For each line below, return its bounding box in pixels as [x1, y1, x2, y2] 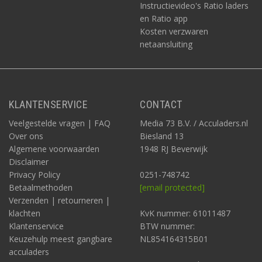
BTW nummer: [140, 220, 195, 232]
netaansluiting [140, 39, 192, 50]
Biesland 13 [140, 130, 184, 142]
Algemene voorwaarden [9, 143, 99, 154]
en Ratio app [140, 13, 188, 24]
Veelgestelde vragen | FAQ [9, 118, 111, 129]
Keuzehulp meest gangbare [9, 233, 112, 244]
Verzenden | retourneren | [9, 195, 110, 206]
